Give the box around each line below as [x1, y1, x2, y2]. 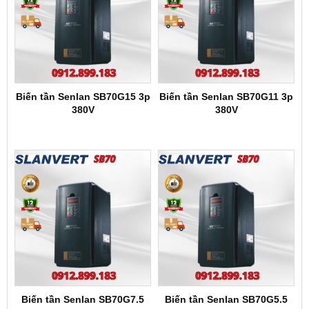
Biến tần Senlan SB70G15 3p [15, 91, 150, 103]
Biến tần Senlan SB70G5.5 [165, 294, 288, 306]
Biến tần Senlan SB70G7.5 [21, 294, 144, 306]
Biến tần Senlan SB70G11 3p [159, 91, 293, 103]
